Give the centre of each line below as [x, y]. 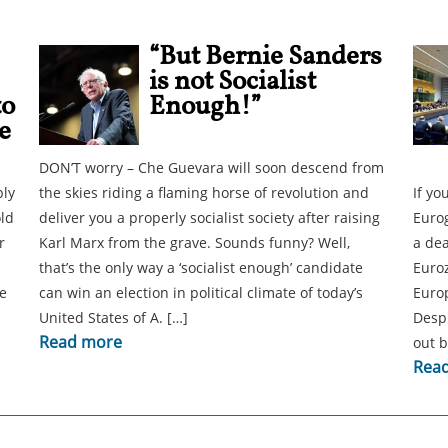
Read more [80, 342]
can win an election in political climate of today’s [201, 292]
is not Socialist [232, 82]
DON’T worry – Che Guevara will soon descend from [211, 167]
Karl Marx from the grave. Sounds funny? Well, [194, 242]
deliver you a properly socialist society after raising [209, 217]
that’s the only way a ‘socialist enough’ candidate [201, 267]
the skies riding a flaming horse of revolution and [204, 192]
